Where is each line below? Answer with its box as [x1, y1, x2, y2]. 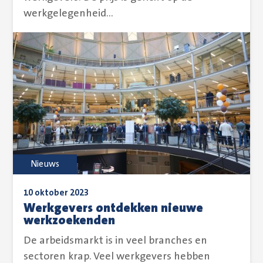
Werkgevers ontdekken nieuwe [23, 200, 204, 215]
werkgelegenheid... [23, 7, 114, 19]
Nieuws [31, 159, 60, 169]
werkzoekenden [23, 213, 116, 228]
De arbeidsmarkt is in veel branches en [23, 234, 208, 247]
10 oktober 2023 [23, 187, 89, 198]
